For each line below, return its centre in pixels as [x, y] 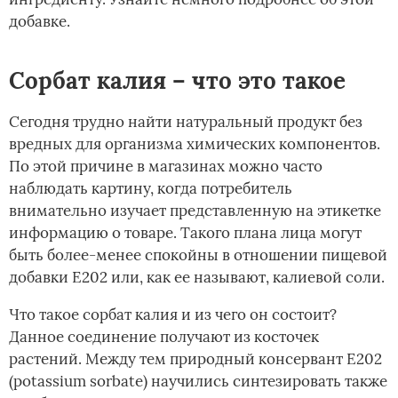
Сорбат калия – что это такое [177, 81]
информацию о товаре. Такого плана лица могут [185, 233]
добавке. [40, 22]
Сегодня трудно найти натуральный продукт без [186, 122]
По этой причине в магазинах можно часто [166, 167]
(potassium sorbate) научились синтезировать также [198, 382]
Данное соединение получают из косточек [164, 337]
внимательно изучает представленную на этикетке [195, 211]
